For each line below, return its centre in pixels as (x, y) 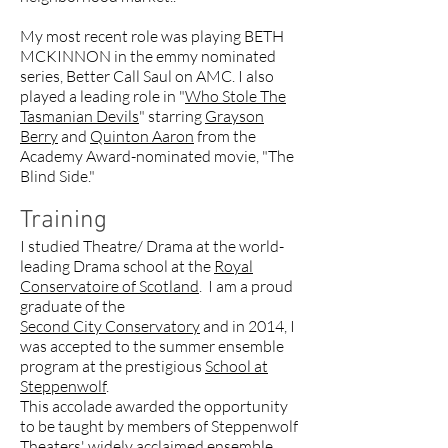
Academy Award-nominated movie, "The (157, 156)
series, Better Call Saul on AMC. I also (147, 76)
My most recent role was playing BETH (152, 36)
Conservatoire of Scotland (109, 286)
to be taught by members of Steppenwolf (159, 426)
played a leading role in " (102, 96)
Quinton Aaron (142, 136)
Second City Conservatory (110, 326)
